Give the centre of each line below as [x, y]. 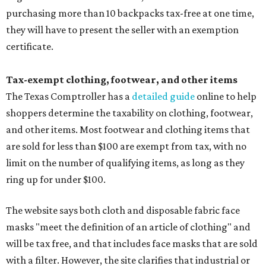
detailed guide [163, 96]
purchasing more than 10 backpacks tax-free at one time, [130, 13]
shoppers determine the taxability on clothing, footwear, [129, 113]
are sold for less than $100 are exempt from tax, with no [126, 146]
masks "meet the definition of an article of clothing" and [128, 227]
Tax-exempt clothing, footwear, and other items [122, 79]
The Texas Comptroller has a [69, 96]
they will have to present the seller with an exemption [122, 29]
